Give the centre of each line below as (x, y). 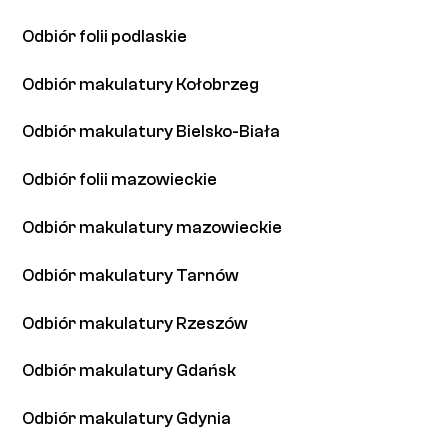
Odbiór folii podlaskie (105, 36)
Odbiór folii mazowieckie (120, 180)
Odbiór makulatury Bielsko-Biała (151, 132)
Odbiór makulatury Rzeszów (135, 323)
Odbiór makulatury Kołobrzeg (141, 84)
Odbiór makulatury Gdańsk (129, 371)
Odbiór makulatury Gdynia (127, 419)
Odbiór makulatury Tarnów (131, 275)
